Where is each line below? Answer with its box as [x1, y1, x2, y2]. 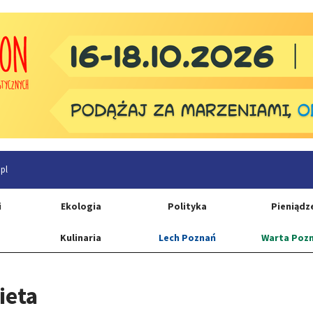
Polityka [167, 200, 207, 212]
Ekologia [60, 200, 101, 212]
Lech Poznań [158, 231, 216, 244]
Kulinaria [60, 231, 102, 244]
